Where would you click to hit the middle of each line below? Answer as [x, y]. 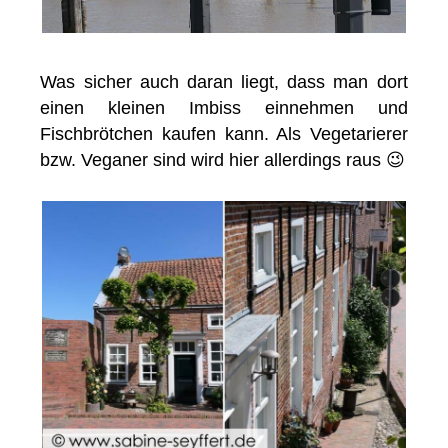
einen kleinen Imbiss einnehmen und [224, 107]
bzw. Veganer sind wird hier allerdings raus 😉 [223, 159]
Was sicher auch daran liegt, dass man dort [224, 81]
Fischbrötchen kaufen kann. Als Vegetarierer [224, 133]
